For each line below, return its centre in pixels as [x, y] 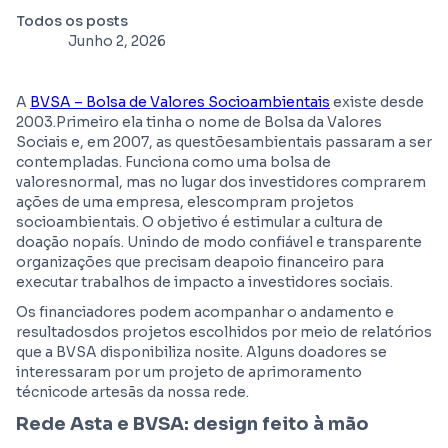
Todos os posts [72, 21]
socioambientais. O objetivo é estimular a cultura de [199, 222]
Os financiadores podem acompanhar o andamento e [205, 312]
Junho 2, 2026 [117, 41]
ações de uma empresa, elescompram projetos [185, 202]
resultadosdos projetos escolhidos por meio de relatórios [224, 332]
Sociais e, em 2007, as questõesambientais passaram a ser [224, 142]
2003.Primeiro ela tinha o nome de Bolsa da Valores [199, 122]
